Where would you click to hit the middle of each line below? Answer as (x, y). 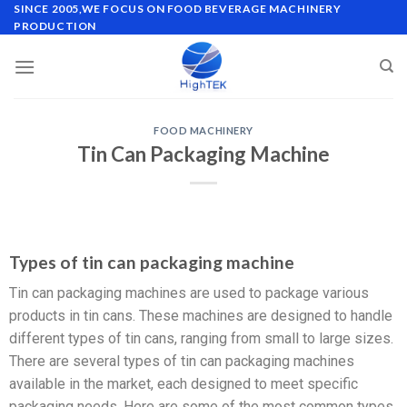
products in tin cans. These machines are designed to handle (201, 316)
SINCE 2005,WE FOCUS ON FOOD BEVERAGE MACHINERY (178, 9)
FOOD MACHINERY (203, 130)
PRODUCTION (55, 26)
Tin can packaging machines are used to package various (189, 293)
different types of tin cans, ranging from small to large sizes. (201, 339)
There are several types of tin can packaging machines (182, 362)
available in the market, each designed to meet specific (184, 384)
